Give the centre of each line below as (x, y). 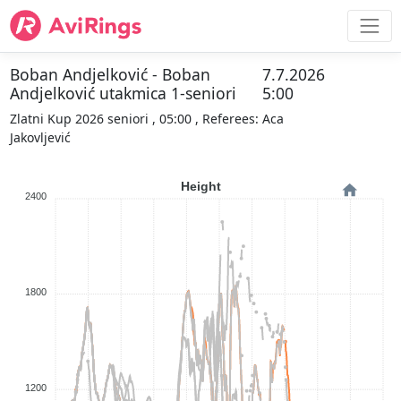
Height (200, 186)
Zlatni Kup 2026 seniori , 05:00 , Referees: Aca (146, 118)
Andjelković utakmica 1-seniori (123, 93)
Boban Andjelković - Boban (110, 74)
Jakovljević (40, 137)
